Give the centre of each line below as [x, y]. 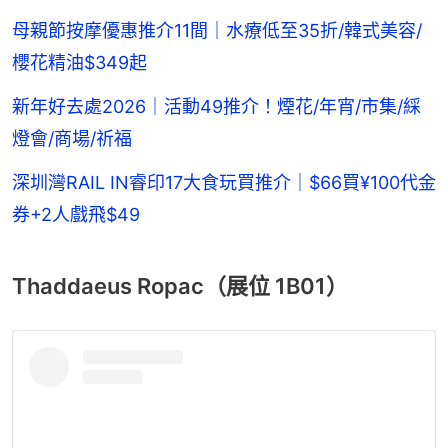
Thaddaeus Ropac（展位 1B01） [180, 286]
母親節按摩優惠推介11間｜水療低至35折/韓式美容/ [217, 31]
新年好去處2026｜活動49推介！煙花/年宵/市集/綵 [216, 107]
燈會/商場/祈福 [72, 139]
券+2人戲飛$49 [76, 215]
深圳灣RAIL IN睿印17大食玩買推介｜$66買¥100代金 [224, 183]
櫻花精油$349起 [79, 63]
